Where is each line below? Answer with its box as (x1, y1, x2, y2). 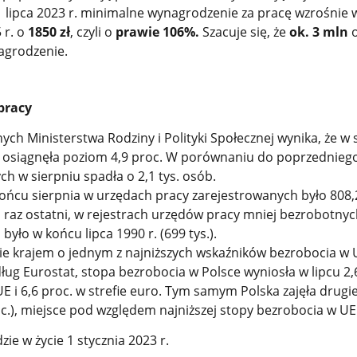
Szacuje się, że (198, 23, 289, 41)
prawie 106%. (115, 23, 199, 41)
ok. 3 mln (288, 23, 348, 41)
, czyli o (69, 23, 116, 41)
